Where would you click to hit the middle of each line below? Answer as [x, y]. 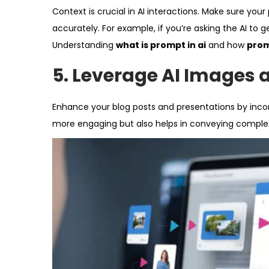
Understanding [84, 45]
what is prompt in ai [161, 45]
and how [226, 45]
